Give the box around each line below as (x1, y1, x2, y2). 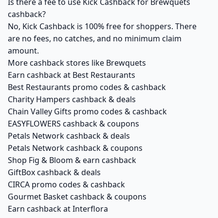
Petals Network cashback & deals (8, 130, 130, 141)
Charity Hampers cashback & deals (8, 94, 136, 105)
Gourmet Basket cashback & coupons (8, 191, 146, 202)
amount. (8, 45, 39, 56)
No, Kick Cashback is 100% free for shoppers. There (8, 21, 197, 32)
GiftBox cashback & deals (8, 167, 101, 178)
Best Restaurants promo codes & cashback (8, 82, 166, 92)
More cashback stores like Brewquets (8, 57, 146, 68)
